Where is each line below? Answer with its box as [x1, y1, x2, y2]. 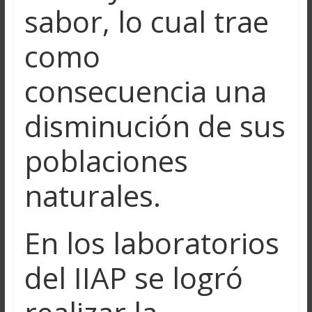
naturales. [24, 175, 161, 215]
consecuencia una [24, 70, 267, 111]
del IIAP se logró [24, 257, 243, 297]
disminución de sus [24, 105, 286, 146]
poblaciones [24, 140, 188, 180]
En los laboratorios [24, 222, 279, 263]
